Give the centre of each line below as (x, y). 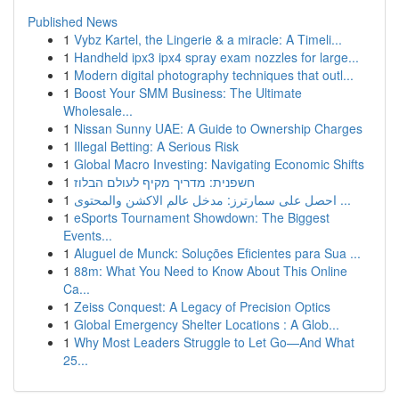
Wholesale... (98, 110)
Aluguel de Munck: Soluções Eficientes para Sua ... (217, 253)
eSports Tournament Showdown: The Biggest (202, 217)
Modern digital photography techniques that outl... (214, 75)
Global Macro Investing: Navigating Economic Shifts (219, 164)
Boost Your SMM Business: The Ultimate (188, 93)
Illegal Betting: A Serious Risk (156, 146)
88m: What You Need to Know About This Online (211, 271)
